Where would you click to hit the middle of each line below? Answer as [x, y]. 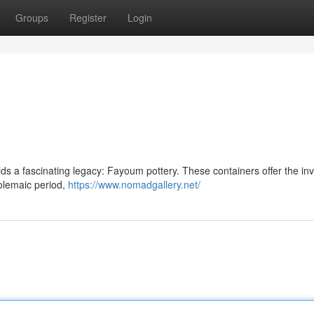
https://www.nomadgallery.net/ [134, 184]
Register [88, 18]
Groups [32, 18]
